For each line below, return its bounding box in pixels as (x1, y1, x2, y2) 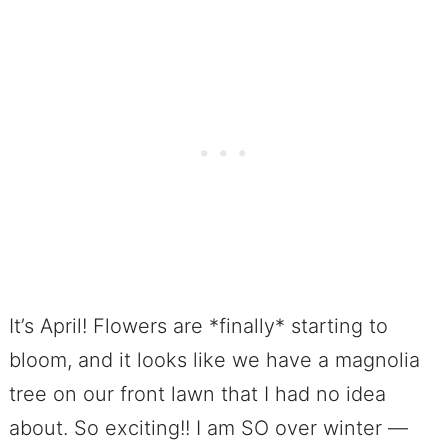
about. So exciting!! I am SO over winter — (8, 416, 408, 441)
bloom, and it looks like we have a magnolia (8, 348, 420, 373)
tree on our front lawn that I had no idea (8, 382, 386, 407)
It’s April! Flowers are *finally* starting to (8, 314, 388, 339)
